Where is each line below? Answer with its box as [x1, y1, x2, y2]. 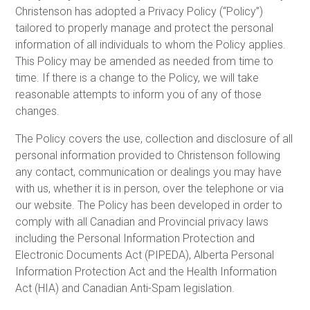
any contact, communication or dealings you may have [15, 165, 282, 179]
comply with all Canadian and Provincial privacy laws [15, 215, 269, 228]
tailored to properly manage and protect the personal [15, 21, 274, 35]
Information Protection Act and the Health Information [15, 264, 277, 278]
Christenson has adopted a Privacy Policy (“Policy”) [15, 4, 264, 18]
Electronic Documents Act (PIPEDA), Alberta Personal [15, 248, 275, 262]
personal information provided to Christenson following [15, 148, 281, 162]
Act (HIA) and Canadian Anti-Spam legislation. [15, 281, 235, 295]
